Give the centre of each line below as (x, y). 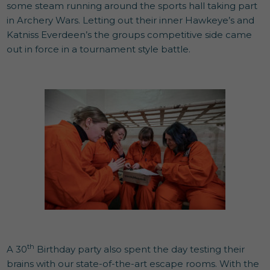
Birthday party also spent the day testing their (140, 249)
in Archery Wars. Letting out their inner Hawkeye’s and (131, 20)
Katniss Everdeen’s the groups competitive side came (130, 34)
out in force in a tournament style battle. (99, 49)
